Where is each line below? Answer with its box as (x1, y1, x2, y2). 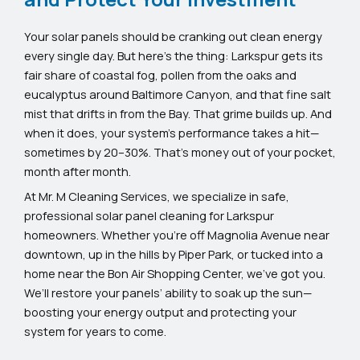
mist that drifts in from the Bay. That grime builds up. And (24, 104, 332, 121)
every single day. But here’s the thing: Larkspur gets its (24, 47, 323, 63)
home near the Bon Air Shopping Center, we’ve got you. (24, 264, 325, 281)
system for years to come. (24, 322, 166, 339)
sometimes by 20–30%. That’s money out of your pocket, (24, 143, 336, 160)
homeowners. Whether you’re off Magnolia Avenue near (24, 226, 329, 243)
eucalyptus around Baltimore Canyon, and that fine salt (24, 85, 331, 102)
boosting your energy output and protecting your (24, 303, 297, 320)
